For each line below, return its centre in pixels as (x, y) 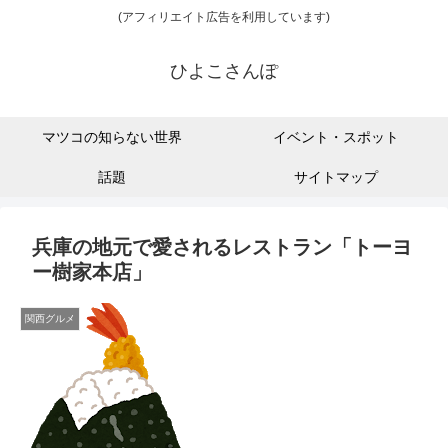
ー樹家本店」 (92, 272)
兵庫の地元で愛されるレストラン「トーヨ (222, 247)
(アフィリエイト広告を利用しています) (224, 17)
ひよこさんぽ (224, 71)
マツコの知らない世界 (112, 137)
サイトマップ (336, 177)
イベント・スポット (336, 137)
